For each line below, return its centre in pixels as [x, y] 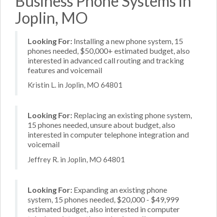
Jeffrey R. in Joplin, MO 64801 [76, 159]
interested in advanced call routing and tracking [106, 60]
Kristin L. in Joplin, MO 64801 [75, 85]
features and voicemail [65, 70]
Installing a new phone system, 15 [128, 41]
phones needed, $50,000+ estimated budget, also [109, 50]
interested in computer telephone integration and [108, 134]
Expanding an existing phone [120, 189]
